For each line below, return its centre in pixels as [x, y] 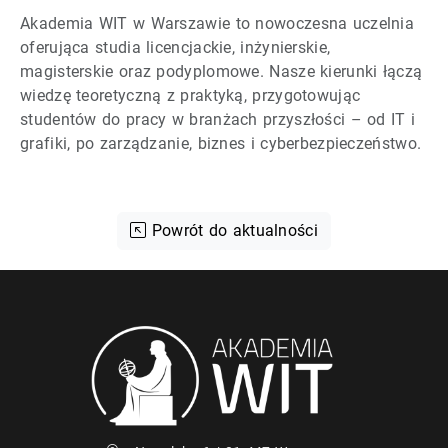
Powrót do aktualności [232, 230]
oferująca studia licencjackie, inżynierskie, [175, 47]
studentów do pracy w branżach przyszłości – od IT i [218, 119]
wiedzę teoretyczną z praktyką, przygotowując [190, 95]
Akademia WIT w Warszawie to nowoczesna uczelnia [217, 23]
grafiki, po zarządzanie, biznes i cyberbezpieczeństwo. [221, 143]
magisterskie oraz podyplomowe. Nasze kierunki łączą [221, 71]
